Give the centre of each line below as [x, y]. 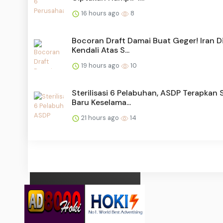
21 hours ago [100, 118]
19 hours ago [100, 66]
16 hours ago [100, 13]
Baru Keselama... [101, 103]
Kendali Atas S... [101, 50]
